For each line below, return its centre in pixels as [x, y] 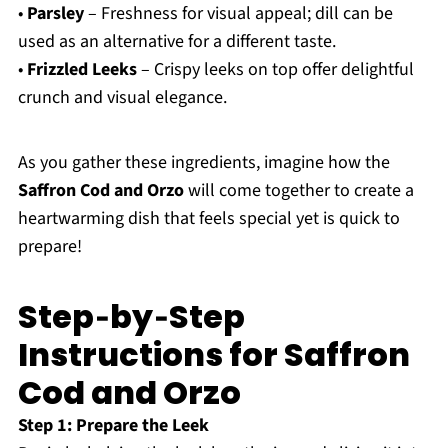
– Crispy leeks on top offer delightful [275, 70]
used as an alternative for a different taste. [176, 42]
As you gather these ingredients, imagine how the [203, 163]
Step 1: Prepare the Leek [113, 426]
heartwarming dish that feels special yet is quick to [208, 219]
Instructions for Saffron [213, 355]
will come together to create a [298, 191]
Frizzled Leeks [81, 70]
